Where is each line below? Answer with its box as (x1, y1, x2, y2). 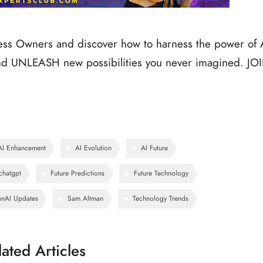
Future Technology (134, 168, 188, 178)
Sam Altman (68, 193, 103, 203)
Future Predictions (50, 168, 104, 178)
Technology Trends (133, 193, 188, 203)
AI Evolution (75, 143, 112, 153)
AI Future (141, 143, 168, 153)
